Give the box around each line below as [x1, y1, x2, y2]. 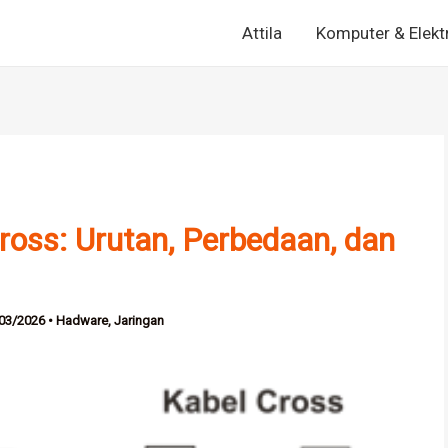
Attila [241, 23, 282, 44]
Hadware [55, 312, 108, 328]
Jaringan [113, 312, 164, 328]
